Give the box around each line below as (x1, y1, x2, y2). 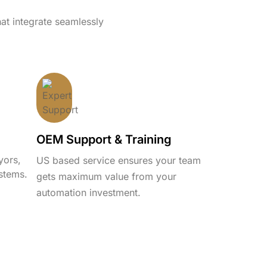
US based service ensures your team (36, 154, 201, 166)
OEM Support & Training (36, 132, 172, 147)
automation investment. (36, 186, 141, 198)
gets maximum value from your (36, 170, 176, 182)
